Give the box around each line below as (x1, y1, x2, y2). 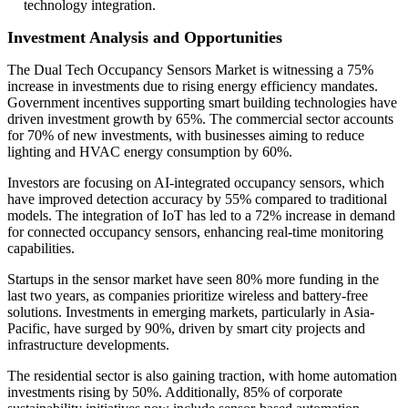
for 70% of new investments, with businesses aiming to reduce (7, 127, 364, 144)
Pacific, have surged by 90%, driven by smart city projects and (7, 321, 365, 337)
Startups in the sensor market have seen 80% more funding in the (7, 271, 379, 288)
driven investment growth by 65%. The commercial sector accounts (7, 111, 393, 127)
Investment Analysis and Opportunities (7, 28, 282, 47)
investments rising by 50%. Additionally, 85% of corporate (7, 384, 342, 401)
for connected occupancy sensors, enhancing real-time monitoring (7, 224, 383, 240)
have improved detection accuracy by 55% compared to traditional (7, 191, 387, 208)
